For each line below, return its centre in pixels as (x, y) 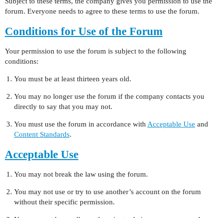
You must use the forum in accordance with (81, 124)
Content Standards (42, 134)
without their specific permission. (64, 202)
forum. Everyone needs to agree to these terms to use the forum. (102, 11)
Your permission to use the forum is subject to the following (96, 51)
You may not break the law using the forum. (81, 174)
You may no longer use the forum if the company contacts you (109, 96)
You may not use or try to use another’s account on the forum (107, 192)
